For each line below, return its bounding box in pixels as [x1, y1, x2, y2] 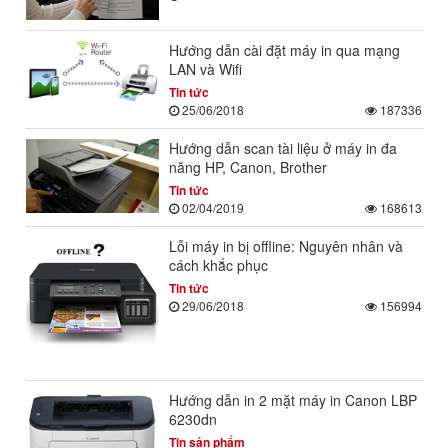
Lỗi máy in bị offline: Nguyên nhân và [168, 235, 403, 256]
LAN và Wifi [168, 58, 242, 79]
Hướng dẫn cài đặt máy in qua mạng [168, 39, 400, 60]
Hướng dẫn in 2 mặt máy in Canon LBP [168, 389, 417, 410]
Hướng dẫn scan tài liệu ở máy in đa [168, 137, 397, 158]
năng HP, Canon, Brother [168, 156, 327, 177]
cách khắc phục [168, 254, 268, 275]
